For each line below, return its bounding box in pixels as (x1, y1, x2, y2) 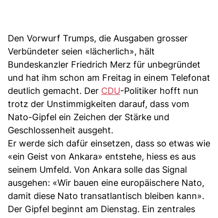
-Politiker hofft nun (120, 85, 199, 96)
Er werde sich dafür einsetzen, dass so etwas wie (8, 138, 210, 148)
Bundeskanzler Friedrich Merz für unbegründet (8, 59, 200, 70)
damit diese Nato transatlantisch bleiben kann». (8, 190, 204, 201)
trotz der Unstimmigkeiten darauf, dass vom (8, 98, 189, 109)
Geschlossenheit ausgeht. (8, 125, 113, 135)
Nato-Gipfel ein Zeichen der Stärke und (8, 111, 169, 122)
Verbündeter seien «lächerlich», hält (8, 46, 155, 56)
